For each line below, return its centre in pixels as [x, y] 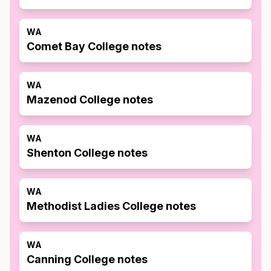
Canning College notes [87, 259]
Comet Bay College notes [94, 46]
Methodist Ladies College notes [111, 206]
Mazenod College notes [90, 100]
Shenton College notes [87, 153]
